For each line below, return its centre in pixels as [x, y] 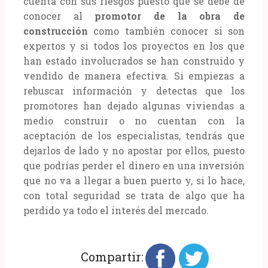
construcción [55, 31]
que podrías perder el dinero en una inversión [134, 165]
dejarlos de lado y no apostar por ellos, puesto [134, 150]
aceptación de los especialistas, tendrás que [134, 135]
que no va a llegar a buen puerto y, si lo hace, [134, 180]
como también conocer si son [166, 31]
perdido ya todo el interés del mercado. [116, 210]
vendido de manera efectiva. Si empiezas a [134, 75]
